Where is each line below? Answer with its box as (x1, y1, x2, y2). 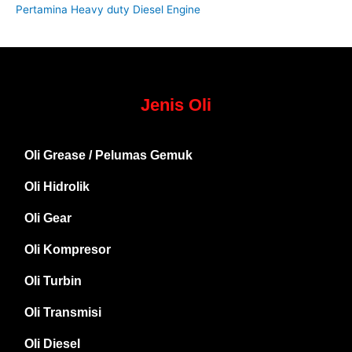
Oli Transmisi (24, 306, 101, 320)
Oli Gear (24, 211, 71, 225)
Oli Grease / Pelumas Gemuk (24, 148, 192, 163)
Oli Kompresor (24, 243, 111, 257)
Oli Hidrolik (24, 180, 90, 194)
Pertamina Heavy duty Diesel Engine (16, 3, 200, 16)
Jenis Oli (141, 95, 211, 115)
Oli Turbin (24, 274, 82, 288)
